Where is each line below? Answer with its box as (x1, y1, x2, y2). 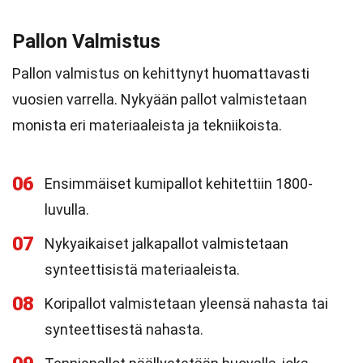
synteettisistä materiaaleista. (45, 261, 240, 278)
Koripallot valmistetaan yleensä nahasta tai (45, 295, 328, 312)
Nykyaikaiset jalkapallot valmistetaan (45, 235, 288, 252)
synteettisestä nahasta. (45, 321, 203, 338)
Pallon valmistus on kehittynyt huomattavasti (12, 65, 310, 82)
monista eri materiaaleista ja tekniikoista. (12, 117, 282, 134)
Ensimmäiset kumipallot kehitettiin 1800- (45, 175, 313, 192)
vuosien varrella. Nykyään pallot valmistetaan (12, 91, 307, 108)
